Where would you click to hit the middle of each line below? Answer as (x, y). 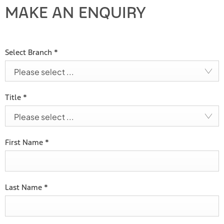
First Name (25, 142)
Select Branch (29, 52)
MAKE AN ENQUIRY (75, 12)
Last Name (24, 187)
